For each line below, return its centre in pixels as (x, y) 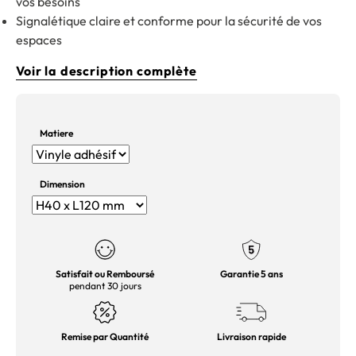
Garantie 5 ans (251, 274)
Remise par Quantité (105, 337)
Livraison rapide (251, 337)
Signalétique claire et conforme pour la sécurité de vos (169, 21)
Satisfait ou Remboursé (105, 274)
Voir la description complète (106, 71)
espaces (39, 40)
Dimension (62, 184)
